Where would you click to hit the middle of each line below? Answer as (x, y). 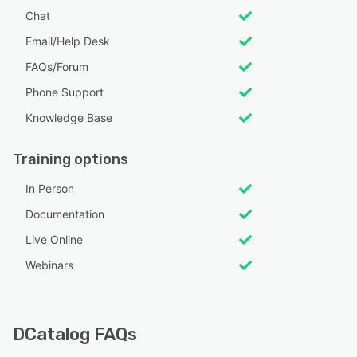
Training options (71, 159)
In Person (50, 188)
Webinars (49, 265)
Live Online (54, 239)
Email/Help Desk (68, 41)
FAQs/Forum (57, 66)
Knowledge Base (69, 117)
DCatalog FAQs (75, 334)
